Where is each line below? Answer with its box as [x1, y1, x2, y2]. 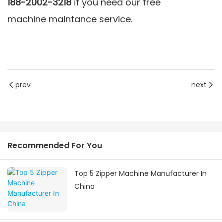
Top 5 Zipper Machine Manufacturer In [74, 168, 207, 179]
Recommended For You [7, 140, 102, 152]
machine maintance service [7, 13, 131, 26]
